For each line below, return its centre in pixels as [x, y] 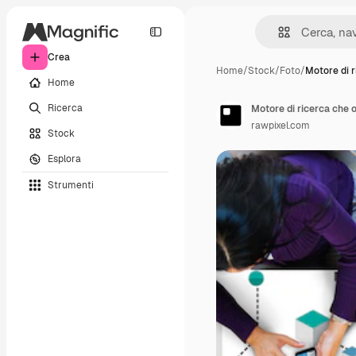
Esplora [64, 159]
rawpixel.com [281, 126]
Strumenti [71, 185]
